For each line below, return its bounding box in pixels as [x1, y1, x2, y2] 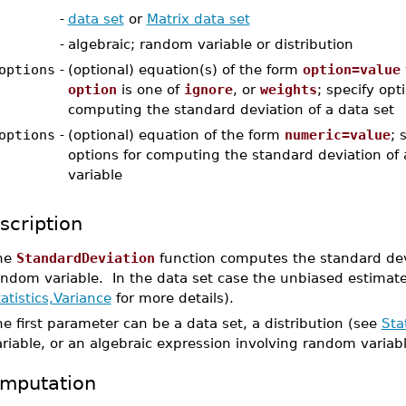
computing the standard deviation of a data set [67, 101, 394, 117]
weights [259, 82, 317, 97]
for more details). [111, 290, 234, 305]
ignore [183, 82, 233, 97]
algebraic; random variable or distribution [67, 36, 353, 52]
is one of [116, 82, 184, 97]
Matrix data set [146, 11, 250, 26]
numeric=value [284, 127, 391, 142]
